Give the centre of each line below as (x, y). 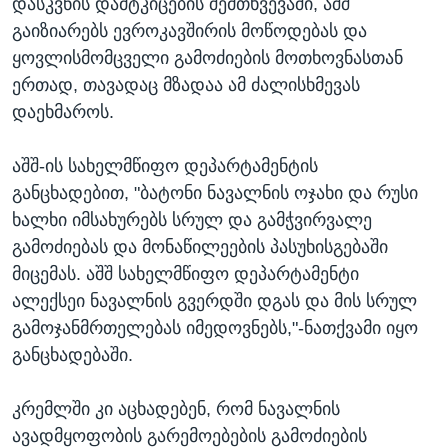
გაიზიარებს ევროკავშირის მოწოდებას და (189, 30)
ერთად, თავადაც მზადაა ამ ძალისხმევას (186, 84)
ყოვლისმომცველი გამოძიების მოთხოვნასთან (207, 57)
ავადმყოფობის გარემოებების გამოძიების (189, 435)
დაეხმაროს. (63, 111)
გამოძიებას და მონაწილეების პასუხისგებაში (200, 246)
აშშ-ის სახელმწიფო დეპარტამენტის (165, 165)
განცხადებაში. (72, 354)
